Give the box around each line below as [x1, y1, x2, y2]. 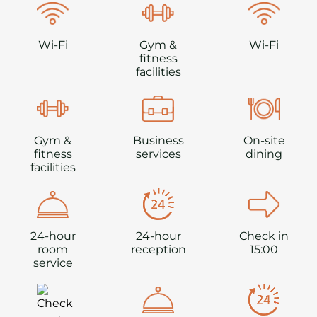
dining [246, 146, 283, 161]
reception [130, 242, 186, 256]
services [135, 146, 181, 161]
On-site [243, 133, 285, 147]
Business [132, 133, 184, 147]
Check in [239, 229, 289, 243]
